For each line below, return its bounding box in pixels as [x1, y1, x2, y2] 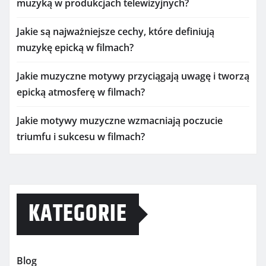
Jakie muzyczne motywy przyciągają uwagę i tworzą [17, 69, 249, 83]
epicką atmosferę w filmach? [17, 85, 145, 99]
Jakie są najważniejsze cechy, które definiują [17, 25, 214, 38]
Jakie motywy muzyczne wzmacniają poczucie [17, 114, 223, 127]
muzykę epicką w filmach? [17, 41, 134, 54]
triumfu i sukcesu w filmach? [17, 130, 145, 143]
